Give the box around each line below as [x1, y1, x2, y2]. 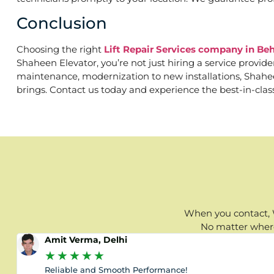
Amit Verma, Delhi [45, 234, 127, 246]
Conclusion [17, 13, 107, 34]
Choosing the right [17, 43, 104, 56]
